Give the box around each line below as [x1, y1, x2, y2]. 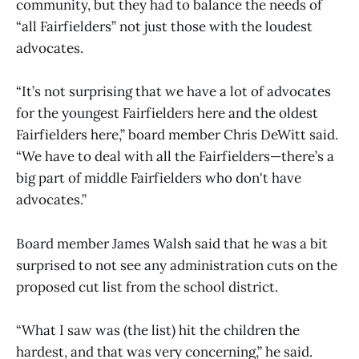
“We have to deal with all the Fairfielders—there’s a [16, 147, 334, 166]
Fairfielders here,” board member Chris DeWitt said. [16, 126, 338, 144]
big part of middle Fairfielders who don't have [16, 169, 301, 188]
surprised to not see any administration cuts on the [16, 256, 337, 274]
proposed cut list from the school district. [16, 277, 278, 296]
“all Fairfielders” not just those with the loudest [16, 18, 313, 36]
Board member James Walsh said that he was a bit [16, 234, 328, 252]
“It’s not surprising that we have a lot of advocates [16, 83, 331, 101]
